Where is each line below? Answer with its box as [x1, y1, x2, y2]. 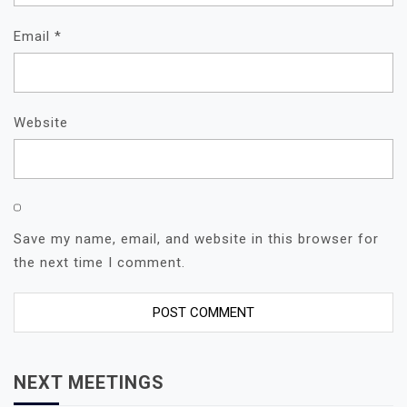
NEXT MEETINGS [14, 371, 164, 393]
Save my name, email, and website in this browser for [14, 230, 379, 247]
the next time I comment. [14, 253, 185, 271]
